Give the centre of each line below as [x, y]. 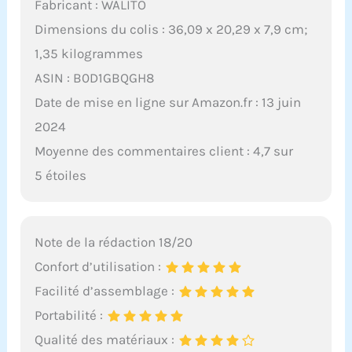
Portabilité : [71, 315]
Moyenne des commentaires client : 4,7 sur [164, 151]
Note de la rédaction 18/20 [114, 242]
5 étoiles [61, 176]
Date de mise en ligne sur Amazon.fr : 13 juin [168, 103]
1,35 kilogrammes [89, 54]
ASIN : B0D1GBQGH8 [95, 78]
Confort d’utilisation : [100, 267]
